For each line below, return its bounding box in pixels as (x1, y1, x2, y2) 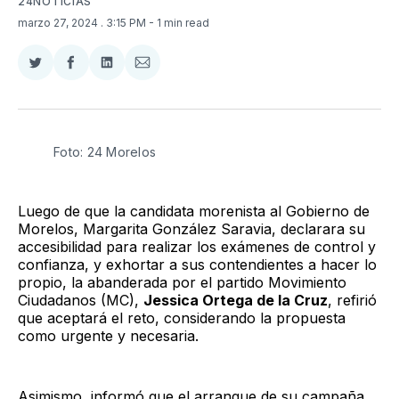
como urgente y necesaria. (18, 326, 199, 345)
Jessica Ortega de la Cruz (143, 290, 328, 309)
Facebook (69, 96, 138, 115)
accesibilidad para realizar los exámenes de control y (18, 237, 376, 256)
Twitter (34, 96, 81, 115)
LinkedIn (105, 96, 163, 115)
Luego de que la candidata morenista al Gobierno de (18, 201, 370, 220)
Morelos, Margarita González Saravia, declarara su (18, 219, 365, 238)
